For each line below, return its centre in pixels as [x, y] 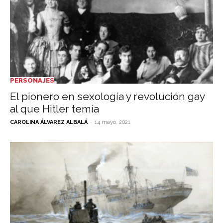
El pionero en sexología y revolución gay [107, 97]
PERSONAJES [32, 81]
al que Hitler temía [55, 109]
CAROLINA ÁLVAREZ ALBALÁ [49, 122]
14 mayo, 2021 [112, 122]
